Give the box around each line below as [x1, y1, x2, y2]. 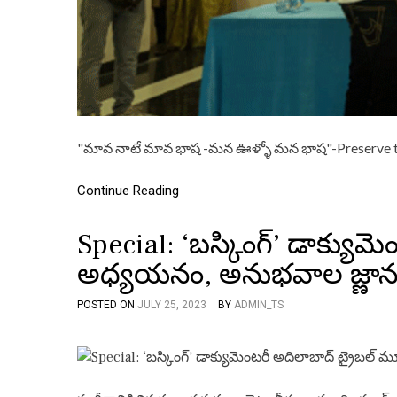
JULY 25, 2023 [137, 298, 206, 311]
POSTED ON [77, 298, 137, 311]
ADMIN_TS [234, 298, 284, 311]
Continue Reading [77, 182, 179, 198]
